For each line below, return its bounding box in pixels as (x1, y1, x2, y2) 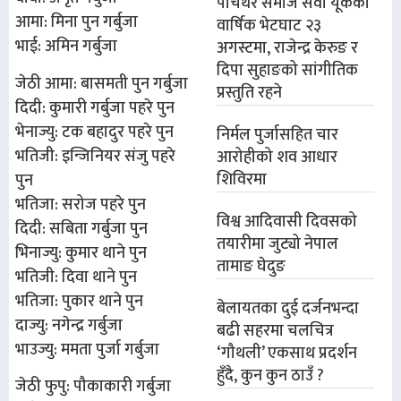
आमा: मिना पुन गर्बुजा (15, 9, 138, 37)
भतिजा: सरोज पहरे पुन (15, 191, 146, 218)
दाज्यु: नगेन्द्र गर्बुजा (15, 311, 123, 339)
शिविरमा (217, 166, 268, 193)
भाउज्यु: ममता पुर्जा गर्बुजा (15, 336, 159, 363)
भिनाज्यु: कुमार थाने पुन (15, 239, 147, 267)
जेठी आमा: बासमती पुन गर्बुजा (15, 70, 188, 98)
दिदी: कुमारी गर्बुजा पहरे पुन (15, 94, 175, 122)
